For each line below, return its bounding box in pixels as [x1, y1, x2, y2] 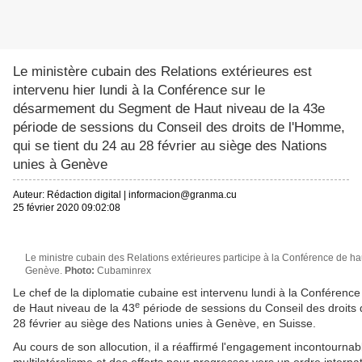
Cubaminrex [97, 265, 151, 277]
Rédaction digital [47, 189, 121, 201]
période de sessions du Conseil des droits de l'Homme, [13, 120, 345, 136]
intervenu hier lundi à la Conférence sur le [13, 82, 265, 99]
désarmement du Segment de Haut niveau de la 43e [13, 101, 325, 117]
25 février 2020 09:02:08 [13, 202, 120, 214]
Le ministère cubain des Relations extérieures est [13, 64, 312, 80]
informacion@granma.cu [128, 189, 237, 201]
